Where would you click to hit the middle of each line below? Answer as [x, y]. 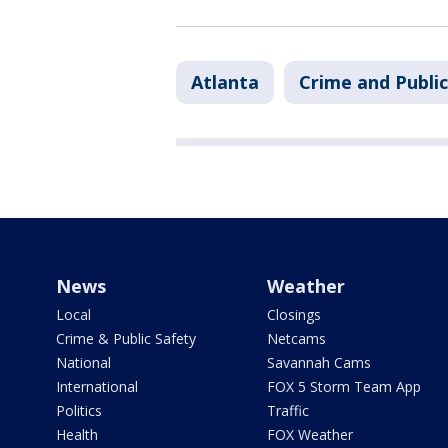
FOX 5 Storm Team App [343, 387]
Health [77, 435]
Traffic [287, 411]
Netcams [296, 339]
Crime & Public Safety [126, 339]
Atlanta [225, 82]
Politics [79, 411]
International [97, 387]
